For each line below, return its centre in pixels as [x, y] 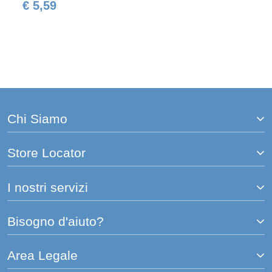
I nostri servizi [48, 187]
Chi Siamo [37, 119]
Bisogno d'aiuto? [56, 221]
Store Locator [46, 153]
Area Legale [42, 256]
